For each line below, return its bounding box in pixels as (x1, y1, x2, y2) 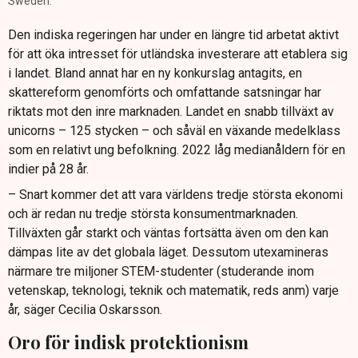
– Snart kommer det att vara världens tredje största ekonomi (8, 186, 343, 202)
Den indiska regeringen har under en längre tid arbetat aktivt (8, 26, 339, 42)
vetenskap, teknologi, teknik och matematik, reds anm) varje (8, 282, 339, 298)
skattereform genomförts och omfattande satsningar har (8, 84, 321, 100)
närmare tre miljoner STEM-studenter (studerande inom (8, 263, 314, 279)
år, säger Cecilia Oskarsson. (8, 301, 162, 317)
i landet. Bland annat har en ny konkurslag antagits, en (8, 65, 302, 81)
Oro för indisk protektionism (8, 329, 249, 354)
